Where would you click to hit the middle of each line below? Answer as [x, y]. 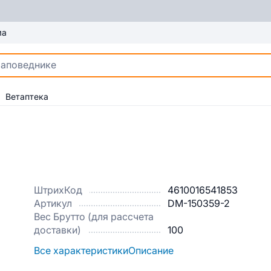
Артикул [53, 204]
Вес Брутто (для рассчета [94, 217]
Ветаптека [27, 97]
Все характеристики [81, 251]
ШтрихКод [58, 190]
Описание [151, 251]
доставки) [57, 230]
